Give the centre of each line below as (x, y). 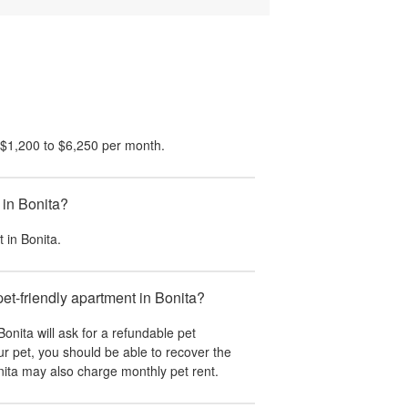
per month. (132, 145)
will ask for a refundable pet (115, 332)
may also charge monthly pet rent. (118, 371)
